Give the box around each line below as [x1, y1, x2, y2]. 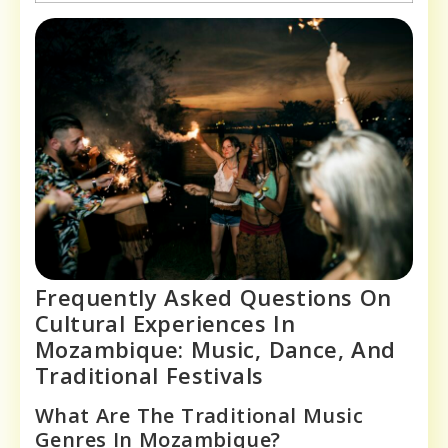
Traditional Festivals [35, 359, 264, 390]
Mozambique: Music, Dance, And [35, 333, 396, 364]
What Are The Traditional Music [35, 401, 363, 429]
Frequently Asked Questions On [35, 281, 392, 312]
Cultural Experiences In [35, 307, 296, 338]
